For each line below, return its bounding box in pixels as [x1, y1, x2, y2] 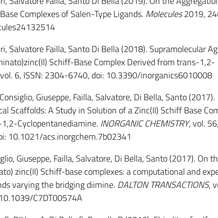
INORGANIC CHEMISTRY [100, 117, 189, 130]
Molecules [145, 7, 182, 20]
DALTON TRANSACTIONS [117, 178, 209, 191]
